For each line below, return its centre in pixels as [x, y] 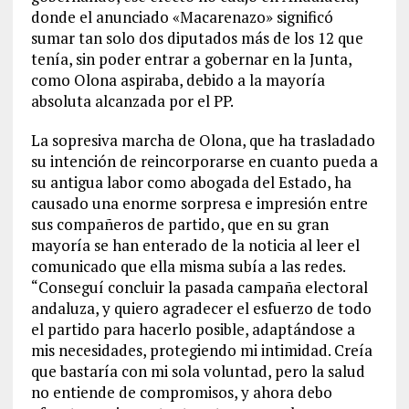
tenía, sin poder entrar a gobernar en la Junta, [191, 58]
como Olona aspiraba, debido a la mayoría [178, 79]
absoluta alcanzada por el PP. [132, 100]
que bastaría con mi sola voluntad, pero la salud [198, 371]
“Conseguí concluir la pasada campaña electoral [199, 287]
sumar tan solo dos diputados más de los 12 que [197, 37]
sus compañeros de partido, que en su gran [179, 224]
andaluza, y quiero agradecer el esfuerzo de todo [201, 308]
